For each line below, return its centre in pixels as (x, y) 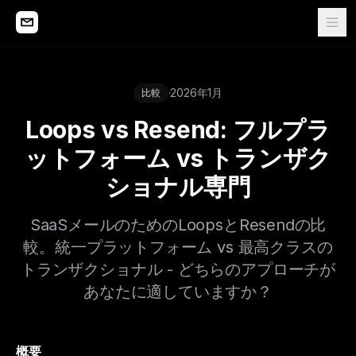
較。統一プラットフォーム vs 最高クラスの (178, 247)
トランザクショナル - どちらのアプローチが (178, 269)
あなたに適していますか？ (178, 292)
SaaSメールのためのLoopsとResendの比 (178, 225)
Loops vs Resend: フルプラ (178, 130)
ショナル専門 (178, 187)
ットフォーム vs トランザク (178, 158)
